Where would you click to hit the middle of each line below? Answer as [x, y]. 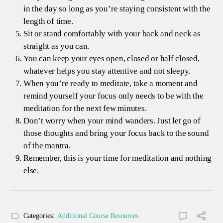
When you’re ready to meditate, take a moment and [111, 83]
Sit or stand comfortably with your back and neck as [112, 33]
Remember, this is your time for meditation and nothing [118, 158]
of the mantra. [47, 145]
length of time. [48, 21]
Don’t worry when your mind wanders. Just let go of [112, 120]
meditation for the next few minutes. [85, 108]
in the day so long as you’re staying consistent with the [117, 8]
